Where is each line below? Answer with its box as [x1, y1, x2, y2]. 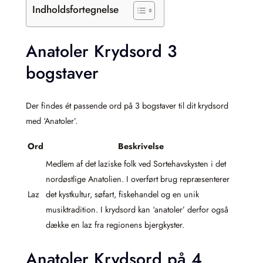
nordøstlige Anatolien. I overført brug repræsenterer [46, 173, 230, 186]
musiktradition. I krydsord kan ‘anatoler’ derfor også [46, 204, 228, 216]
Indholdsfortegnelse [32, 2, 119, 16]
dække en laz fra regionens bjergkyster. [46, 219, 184, 231]
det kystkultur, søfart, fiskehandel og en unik [46, 188, 199, 201]
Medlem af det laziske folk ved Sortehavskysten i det [46, 158, 226, 170]
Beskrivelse [117, 140, 164, 153]
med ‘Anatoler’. [26, 115, 77, 127]
